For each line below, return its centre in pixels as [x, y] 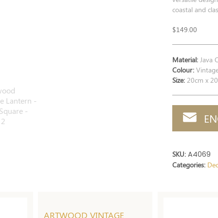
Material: [185, 59]
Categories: [189, 164]
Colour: [183, 70]
